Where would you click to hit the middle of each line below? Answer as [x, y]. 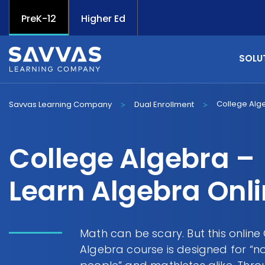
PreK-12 [39, 19]
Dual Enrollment [164, 104]
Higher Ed [103, 19]
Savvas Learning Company [60, 104]
